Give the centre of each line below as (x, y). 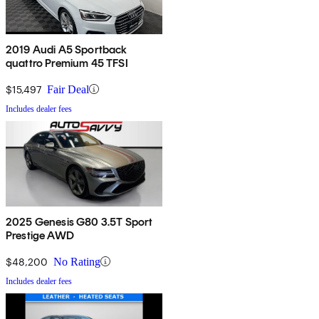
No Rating (77, 261)
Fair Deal (68, 89)
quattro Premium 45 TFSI (67, 63)
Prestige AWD (40, 235)
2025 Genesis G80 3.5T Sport (79, 221)
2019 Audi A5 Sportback (67, 49)
